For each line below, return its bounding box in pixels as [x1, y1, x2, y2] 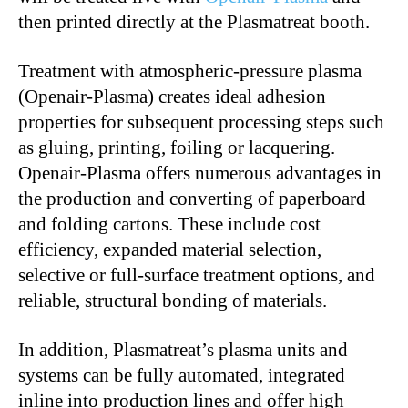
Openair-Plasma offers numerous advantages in [18, 161, 382, 184]
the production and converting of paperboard [18, 187, 366, 209]
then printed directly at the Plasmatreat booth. [18, 10, 370, 33]
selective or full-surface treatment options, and [18, 263, 375, 286]
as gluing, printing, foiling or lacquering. [18, 136, 335, 158]
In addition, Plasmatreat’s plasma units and [18, 338, 348, 361]
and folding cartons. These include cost [18, 212, 321, 235]
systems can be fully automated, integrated [18, 363, 345, 386]
